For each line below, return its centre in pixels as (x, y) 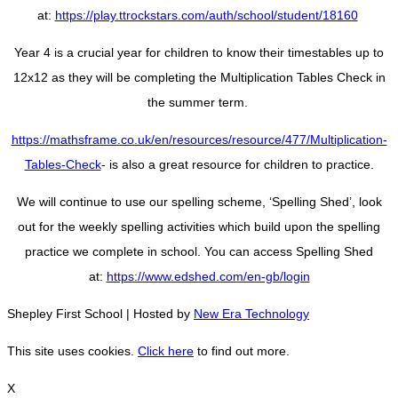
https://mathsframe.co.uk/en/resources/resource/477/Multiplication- (199, 139)
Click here (166, 350)
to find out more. (242, 350)
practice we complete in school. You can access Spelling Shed (199, 251)
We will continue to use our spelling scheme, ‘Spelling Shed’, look (199, 201)
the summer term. (199, 102)
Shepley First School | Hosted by (100, 313)
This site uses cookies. (72, 350)
